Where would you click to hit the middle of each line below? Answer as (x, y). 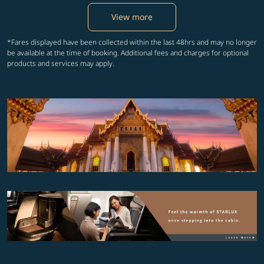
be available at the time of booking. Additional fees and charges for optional (128, 52)
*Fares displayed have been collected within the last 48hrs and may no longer (132, 42)
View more (132, 16)
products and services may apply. (61, 63)
